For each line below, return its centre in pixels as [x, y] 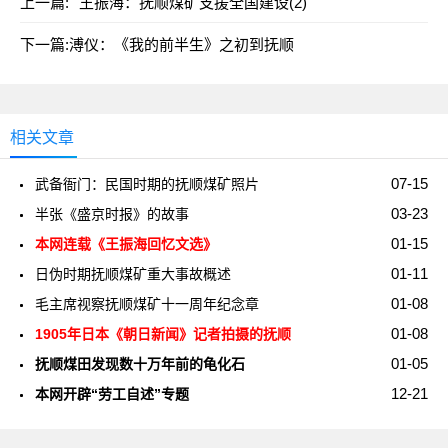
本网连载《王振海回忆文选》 [126, 244]
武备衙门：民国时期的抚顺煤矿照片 [147, 184]
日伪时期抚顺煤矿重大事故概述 [133, 274]
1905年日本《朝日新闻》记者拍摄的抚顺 [163, 334]
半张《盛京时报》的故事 [112, 214]
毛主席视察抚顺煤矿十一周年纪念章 [147, 304]
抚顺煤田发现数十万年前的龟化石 [140, 364]
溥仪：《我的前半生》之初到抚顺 [181, 44]
